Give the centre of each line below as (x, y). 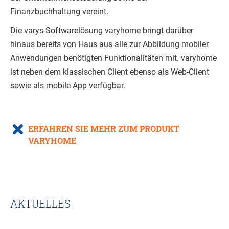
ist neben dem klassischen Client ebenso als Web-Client (110, 72)
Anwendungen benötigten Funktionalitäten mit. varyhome (113, 58)
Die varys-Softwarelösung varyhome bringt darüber (102, 30)
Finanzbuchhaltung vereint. (59, 11)
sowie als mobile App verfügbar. (68, 85)
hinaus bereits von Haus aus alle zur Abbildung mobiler (109, 44)
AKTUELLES (40, 203)
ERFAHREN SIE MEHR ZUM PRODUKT (104, 128)
